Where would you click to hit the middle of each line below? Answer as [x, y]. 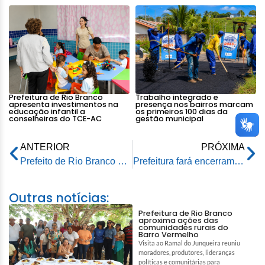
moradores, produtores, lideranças [187, 252]
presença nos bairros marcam [194, 104]
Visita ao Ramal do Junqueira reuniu [189, 243]
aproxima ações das [178, 220]
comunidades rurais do [183, 227]
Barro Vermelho [169, 234]
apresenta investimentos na [64, 104]
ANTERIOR [45, 147]
